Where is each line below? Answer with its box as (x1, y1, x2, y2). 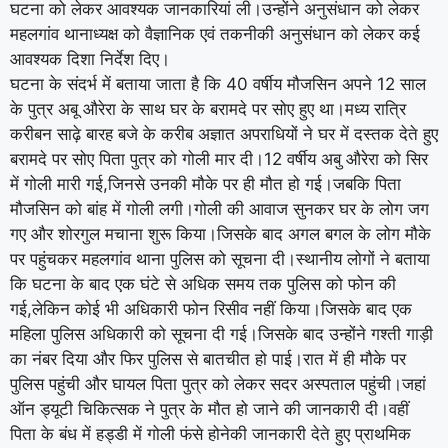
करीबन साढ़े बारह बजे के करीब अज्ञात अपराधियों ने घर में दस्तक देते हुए (10, 123, 438, 144)
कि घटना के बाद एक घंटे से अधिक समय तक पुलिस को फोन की (10, 273, 396, 294)
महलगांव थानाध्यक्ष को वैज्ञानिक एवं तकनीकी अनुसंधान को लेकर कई (10, 23, 420, 44)
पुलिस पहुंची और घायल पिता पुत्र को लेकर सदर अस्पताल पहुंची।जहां (10, 373, 426, 394)
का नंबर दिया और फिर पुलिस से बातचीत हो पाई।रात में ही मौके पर (10, 348, 406, 369)
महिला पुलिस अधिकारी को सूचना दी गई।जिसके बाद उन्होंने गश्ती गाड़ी (10, 323, 433, 344)
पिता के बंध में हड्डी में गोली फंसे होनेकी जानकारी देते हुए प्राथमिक (10, 423, 411, 444)
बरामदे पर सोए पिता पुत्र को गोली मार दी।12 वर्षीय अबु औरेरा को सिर (10, 148, 428, 169)
